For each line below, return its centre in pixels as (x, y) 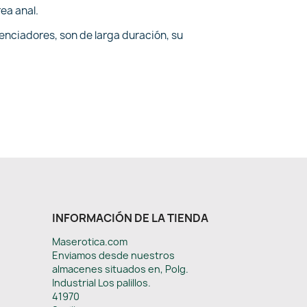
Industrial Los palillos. (101, 283)
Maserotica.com (90, 242)
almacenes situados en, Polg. (120, 269)
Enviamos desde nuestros (113, 255)
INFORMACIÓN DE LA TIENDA (130, 218)
